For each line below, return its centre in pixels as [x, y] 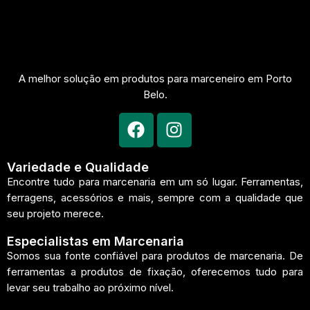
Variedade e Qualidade [78, 167]
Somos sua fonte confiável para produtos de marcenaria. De [155, 255]
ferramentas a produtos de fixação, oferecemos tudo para [155, 271]
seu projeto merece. [55, 213]
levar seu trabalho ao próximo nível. [90, 287]
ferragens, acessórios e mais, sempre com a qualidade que [155, 197]
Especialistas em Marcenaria [95, 241]
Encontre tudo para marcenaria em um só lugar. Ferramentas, [155, 181]
